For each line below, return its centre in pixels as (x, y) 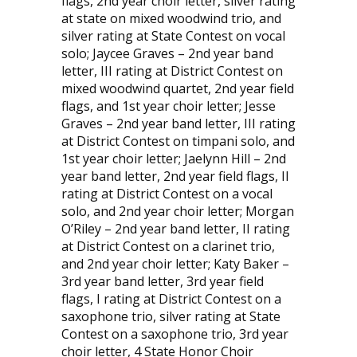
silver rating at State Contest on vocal (173, 35)
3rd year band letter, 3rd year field (162, 281)
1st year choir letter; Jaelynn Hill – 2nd (173, 158)
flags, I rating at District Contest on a (171, 298)
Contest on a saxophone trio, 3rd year (175, 333)
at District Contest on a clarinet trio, (168, 246)
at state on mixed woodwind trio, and (171, 18)
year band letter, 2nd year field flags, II (175, 176)
